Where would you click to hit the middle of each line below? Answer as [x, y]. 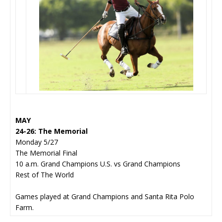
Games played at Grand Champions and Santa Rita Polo [105, 196]
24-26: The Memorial [52, 131]
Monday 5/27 [37, 142]
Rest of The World [45, 174]
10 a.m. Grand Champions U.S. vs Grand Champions [98, 164]
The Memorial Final [46, 153]
